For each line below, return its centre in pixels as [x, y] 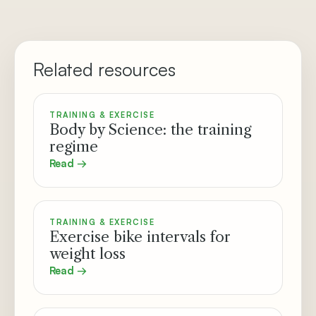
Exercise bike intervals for [140, 237]
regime [74, 146]
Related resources [104, 69]
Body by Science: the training [150, 129]
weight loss [87, 254]
